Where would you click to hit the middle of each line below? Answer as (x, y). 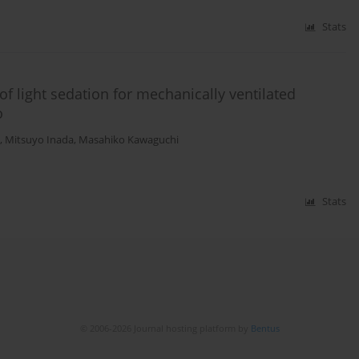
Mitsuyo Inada (39, 140)
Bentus (265, 329)
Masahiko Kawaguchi (129, 140)
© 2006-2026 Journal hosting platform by (165, 329)
